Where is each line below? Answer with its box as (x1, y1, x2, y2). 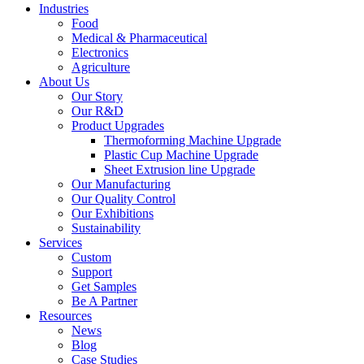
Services (39, 236, 82, 249)
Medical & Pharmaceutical (71, 31, 207, 45)
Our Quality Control (71, 192, 175, 206)
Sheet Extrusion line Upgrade (104, 162, 255, 176)
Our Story (71, 89, 123, 103)
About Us (39, 75, 89, 89)
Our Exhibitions (71, 206, 154, 220)
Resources (39, 309, 92, 323)
